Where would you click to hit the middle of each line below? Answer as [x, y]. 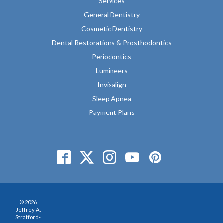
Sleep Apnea [111, 98]
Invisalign [111, 84]
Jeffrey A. [28, 209]
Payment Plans [111, 112]
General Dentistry [111, 14]
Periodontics [111, 56]
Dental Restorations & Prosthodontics [111, 42]
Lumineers [111, 70]
